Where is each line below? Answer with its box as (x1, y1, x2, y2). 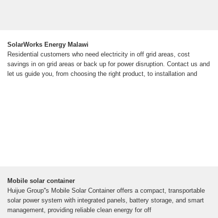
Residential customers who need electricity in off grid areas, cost (7, 51, 190, 58)
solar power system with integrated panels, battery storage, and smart (7, 197, 204, 204)
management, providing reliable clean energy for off (7, 206, 151, 214)
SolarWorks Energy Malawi (7, 41, 89, 49)
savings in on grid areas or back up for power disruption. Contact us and (7, 60, 210, 68)
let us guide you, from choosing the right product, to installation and (7, 70, 197, 78)
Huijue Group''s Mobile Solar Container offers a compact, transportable (7, 187, 205, 195)
